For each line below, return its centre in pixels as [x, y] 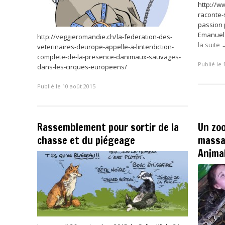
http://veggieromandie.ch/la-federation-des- [105, 37]
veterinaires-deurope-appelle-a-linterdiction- [105, 47]
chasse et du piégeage [86, 140]
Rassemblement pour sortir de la [108, 127]
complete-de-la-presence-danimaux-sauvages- [109, 57]
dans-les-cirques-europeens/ [82, 67]
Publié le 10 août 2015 [66, 86]
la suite [210, 45]
